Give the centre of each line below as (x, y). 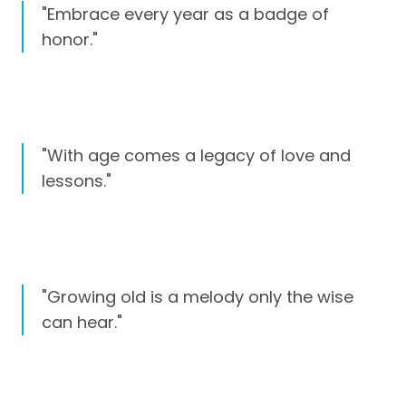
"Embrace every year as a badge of (185, 14)
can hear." (82, 322)
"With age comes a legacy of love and (196, 155)
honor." (70, 39)
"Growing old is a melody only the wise (198, 296)
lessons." (77, 180)
